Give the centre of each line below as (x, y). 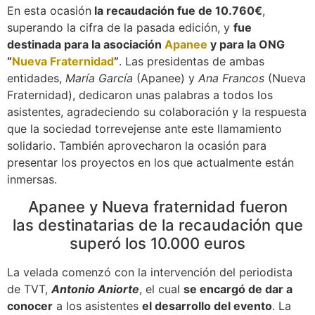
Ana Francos (231, 78)
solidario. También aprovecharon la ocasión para (137, 146)
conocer (30, 306)
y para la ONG (246, 45)
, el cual (161, 289)
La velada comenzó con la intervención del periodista (150, 272)
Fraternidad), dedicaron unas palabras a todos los (140, 95)
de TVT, (29, 289)
